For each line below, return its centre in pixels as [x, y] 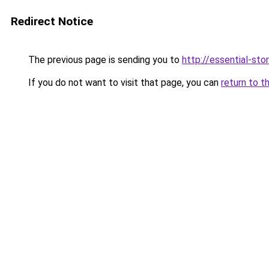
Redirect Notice [52, 21]
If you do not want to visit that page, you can [123, 83]
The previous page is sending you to [104, 60]
